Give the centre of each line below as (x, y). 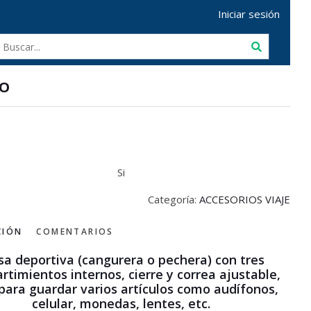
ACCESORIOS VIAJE (245, 199)
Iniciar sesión (249, 14)
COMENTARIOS (75, 232)
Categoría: (174, 199)
